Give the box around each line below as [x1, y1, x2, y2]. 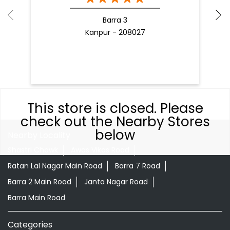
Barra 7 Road [115, 161, 160, 171]
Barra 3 [103, 14, 127, 25]
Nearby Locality [8, 129, 70, 141]
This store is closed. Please [27, 99, 203, 118]
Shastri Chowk [8, 145, 58, 156]
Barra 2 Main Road [8, 177, 71, 187]
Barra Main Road [8, 193, 65, 203]
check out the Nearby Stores [20, 112, 210, 131]
